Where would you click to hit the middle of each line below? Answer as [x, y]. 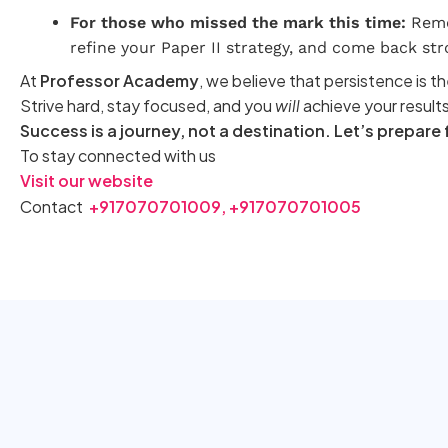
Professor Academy [119, 80]
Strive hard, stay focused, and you [147, 105]
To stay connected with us [118, 155]
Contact [54, 206]
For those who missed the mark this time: [238, 22]
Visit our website [86, 180]
